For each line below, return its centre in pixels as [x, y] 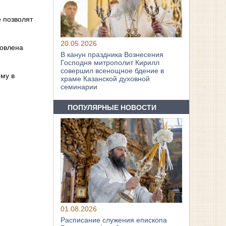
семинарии [79, 87]
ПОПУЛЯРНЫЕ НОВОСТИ [112, 107]
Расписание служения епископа [114, 220]
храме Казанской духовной [105, 79]
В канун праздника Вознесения [112, 55]
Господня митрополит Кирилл [110, 63]
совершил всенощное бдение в [112, 71]
